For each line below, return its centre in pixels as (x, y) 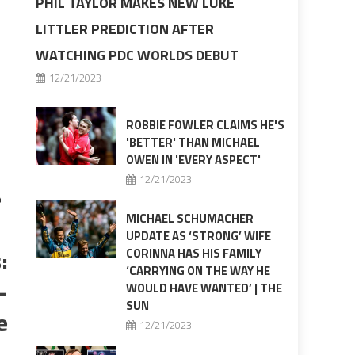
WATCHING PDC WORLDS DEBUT (137, 55)
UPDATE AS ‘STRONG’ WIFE (198, 236)
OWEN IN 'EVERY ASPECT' (193, 160)
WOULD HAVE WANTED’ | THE (204, 288)
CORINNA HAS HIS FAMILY (193, 254)
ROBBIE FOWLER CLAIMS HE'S (205, 125)
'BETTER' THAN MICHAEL (193, 143)
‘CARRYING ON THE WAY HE (198, 271)
